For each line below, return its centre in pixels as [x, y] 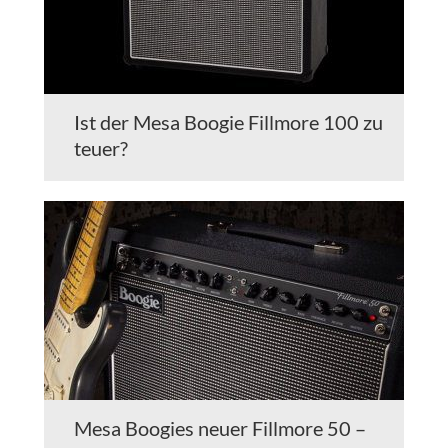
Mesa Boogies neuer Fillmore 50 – [220, 428]
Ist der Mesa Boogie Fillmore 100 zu [228, 122]
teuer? [101, 148]
